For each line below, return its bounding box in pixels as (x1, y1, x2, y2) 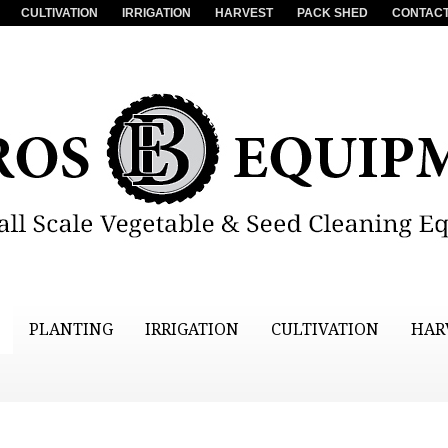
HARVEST (215, 5, 273, 20)
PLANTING (29, 320, 113, 340)
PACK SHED (297, 5, 368, 20)
